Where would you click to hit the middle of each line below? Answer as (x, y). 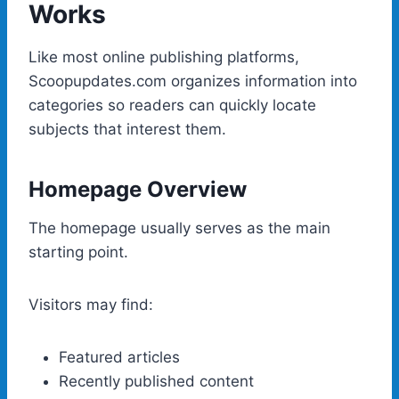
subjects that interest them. (127, 129)
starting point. (78, 252)
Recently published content (156, 381)
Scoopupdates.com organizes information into (193, 81)
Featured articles (119, 357)
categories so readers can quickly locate (172, 105)
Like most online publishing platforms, (164, 57)
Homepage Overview (138, 189)
